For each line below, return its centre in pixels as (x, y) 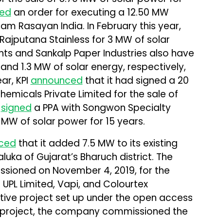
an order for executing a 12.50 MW (90, 12)
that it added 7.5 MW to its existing (97, 143)
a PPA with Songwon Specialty (101, 108)
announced (56, 80)
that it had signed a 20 (136, 80)
